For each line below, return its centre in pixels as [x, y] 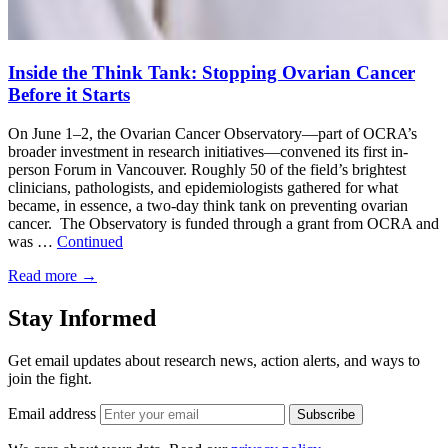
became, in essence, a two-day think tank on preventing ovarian [208, 205]
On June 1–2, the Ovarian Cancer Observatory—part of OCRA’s [212, 133]
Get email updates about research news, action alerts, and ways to [214, 360]
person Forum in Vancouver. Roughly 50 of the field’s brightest [207, 169]
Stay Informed [82, 317]
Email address [52, 413]
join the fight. [50, 378]
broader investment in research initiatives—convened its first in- [208, 151]
